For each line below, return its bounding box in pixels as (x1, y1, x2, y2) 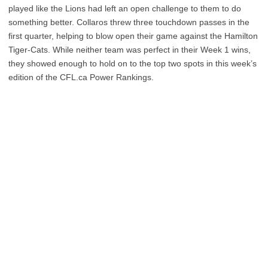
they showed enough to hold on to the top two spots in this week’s (8, 59, 257, 68)
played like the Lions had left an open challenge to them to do (8, 4, 241, 13)
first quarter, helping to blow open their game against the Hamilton (8, 31, 258, 41)
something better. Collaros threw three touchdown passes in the (8, 17, 249, 27)
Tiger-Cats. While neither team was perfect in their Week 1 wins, (8, 45, 251, 54)
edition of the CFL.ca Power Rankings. (8, 72, 154, 82)
